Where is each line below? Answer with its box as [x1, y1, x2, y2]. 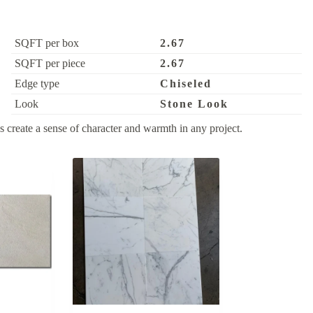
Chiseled [160, 78, 212, 90]
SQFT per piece [15, 57, 85, 70]
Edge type [15, 78, 59, 90]
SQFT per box [15, 37, 79, 50]
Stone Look [160, 98, 228, 110]
